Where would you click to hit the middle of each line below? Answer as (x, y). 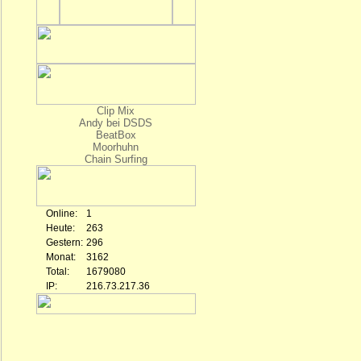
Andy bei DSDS (116, 123)
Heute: (60, 228)
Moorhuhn (116, 147)
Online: (61, 214)
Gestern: (64, 243)
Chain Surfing (116, 159)
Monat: (60, 257)
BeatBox (116, 135)
